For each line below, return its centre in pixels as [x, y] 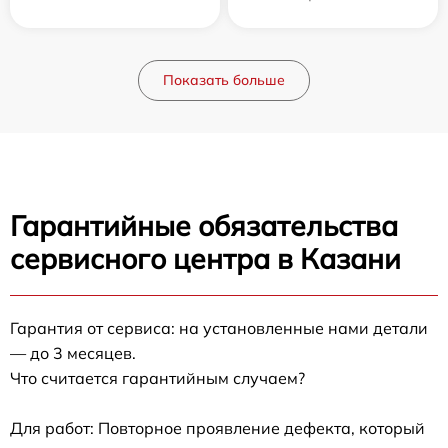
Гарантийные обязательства [204, 226]
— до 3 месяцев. [73, 353]
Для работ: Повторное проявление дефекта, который [217, 428]
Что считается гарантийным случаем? [157, 378]
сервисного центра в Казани [205, 259]
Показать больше [224, 80]
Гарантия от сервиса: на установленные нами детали [219, 328]
